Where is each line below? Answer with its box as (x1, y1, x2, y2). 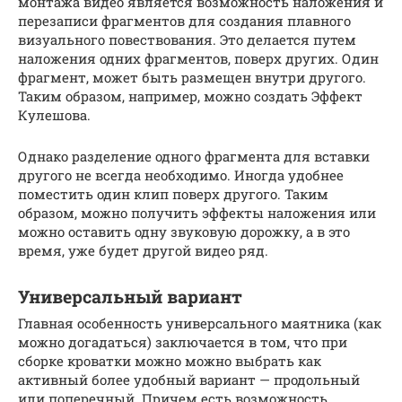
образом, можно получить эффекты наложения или (18, 204, 376, 223)
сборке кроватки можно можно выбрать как (18, 352, 321, 371)
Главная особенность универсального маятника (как (18, 314, 381, 333)
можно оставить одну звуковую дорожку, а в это (18, 223, 350, 241)
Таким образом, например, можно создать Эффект (18, 87, 363, 106)
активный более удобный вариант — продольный (18, 371, 360, 389)
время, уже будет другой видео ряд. (18, 241, 268, 260)
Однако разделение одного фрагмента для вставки (18, 147, 370, 166)
